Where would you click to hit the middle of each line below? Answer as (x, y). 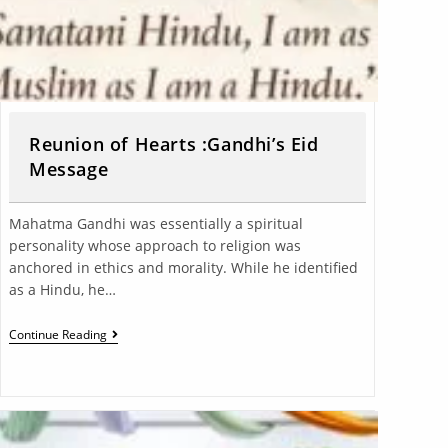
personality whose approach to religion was (154, 245)
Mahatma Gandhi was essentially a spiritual (155, 223)
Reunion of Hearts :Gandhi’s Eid (173, 143)
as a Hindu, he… (62, 289)
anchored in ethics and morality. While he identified (183, 267)
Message (68, 168)
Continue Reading (57, 334)
